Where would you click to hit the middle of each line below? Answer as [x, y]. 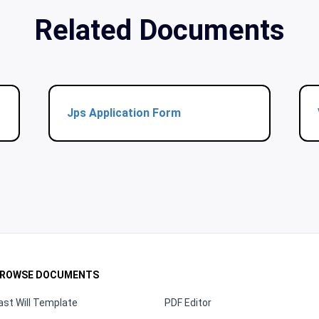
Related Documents [159, 30]
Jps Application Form [124, 113]
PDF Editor [188, 303]
